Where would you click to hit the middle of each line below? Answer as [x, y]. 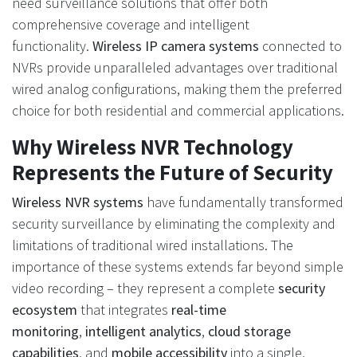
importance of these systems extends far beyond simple [178, 267]
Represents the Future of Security [173, 172]
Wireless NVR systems [78, 202]
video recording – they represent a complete [145, 288]
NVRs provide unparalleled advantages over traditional [175, 67]
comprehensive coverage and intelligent [131, 24]
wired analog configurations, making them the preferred [177, 89]
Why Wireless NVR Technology [153, 147]
